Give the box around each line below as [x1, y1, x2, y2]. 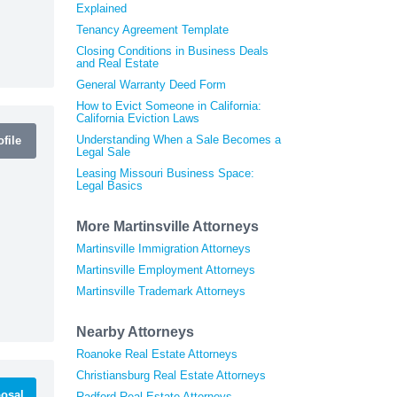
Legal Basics [76, 178, 143, 192]
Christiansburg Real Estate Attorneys [76, 368, 266, 382]
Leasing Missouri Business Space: [76, 166, 254, 180]
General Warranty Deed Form [76, 77, 226, 91]
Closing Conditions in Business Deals [76, 43, 269, 58]
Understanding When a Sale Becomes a [76, 132, 281, 146]
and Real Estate [76, 56, 159, 70]
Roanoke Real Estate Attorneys [76, 346, 237, 361]
